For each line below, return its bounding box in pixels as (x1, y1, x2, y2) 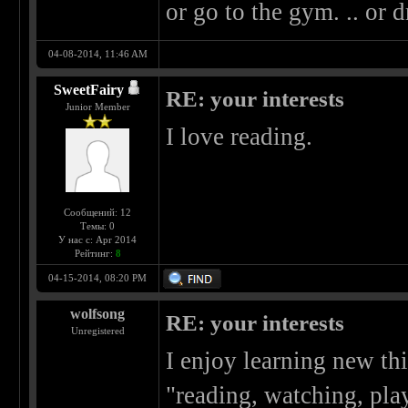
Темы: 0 (80, 220, 116, 232)
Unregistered (70, 325, 125, 337)
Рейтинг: (74, 248, 116, 260)
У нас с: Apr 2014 (58, 234, 138, 246)
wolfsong (70, 306, 126, 322)
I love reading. (166, 123, 313, 151)
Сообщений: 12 (64, 207, 132, 219)
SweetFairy (54, 82, 125, 98)
